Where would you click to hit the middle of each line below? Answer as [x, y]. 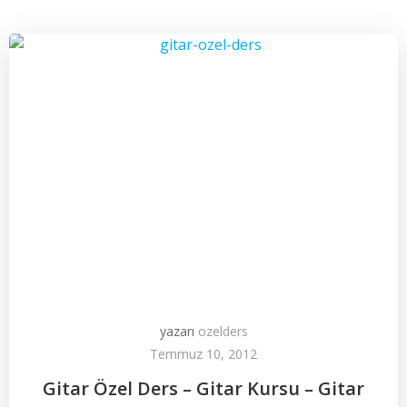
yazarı [179, 331]
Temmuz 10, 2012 [203, 354]
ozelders [223, 331]
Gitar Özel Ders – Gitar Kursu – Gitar [203, 388]
